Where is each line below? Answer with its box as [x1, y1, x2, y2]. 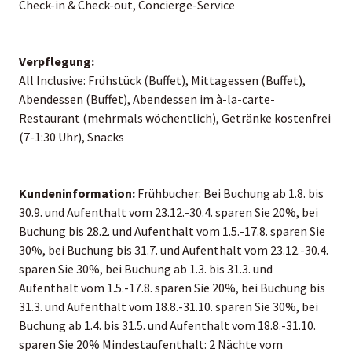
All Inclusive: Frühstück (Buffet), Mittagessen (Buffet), [19, 71, 306, 88]
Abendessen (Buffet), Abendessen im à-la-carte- [19, 90, 275, 107]
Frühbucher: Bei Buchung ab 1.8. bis [135, 185, 324, 201]
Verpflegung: [19, 53, 94, 69]
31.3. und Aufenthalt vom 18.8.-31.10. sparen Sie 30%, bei [19, 298, 318, 314]
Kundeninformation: [19, 185, 135, 201]
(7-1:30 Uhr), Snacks [19, 128, 124, 145]
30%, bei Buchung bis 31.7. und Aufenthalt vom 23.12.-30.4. [19, 241, 328, 258]
